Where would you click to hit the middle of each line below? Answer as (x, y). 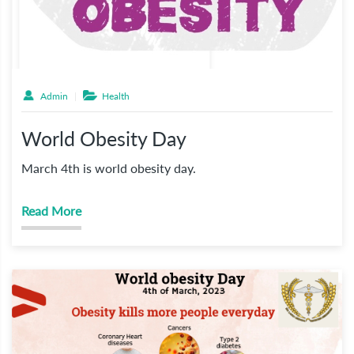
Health (113, 96)
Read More (51, 210)
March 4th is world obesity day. (109, 168)
